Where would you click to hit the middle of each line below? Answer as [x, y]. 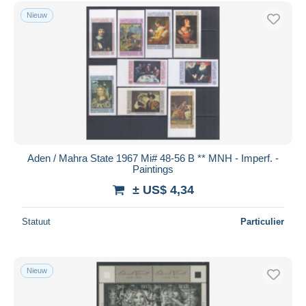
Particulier [262, 221]
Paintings [153, 169]
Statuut [36, 221]
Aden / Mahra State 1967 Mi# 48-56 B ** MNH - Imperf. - [153, 158]
